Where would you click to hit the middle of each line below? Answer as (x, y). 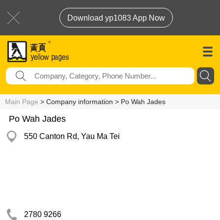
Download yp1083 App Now (116, 18)
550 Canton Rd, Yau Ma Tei (72, 136)
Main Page (22, 102)
